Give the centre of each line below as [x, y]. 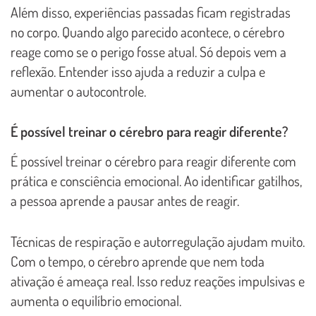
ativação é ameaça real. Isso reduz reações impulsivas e [158, 280]
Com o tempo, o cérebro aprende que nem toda [138, 261]
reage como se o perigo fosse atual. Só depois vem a [148, 51]
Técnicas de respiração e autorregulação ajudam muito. [158, 241]
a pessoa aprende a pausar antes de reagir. [125, 200]
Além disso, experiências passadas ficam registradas [151, 12]
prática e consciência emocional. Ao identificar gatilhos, [156, 180]
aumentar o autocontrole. [78, 91]
